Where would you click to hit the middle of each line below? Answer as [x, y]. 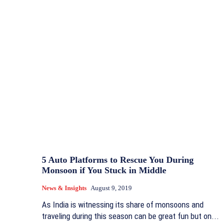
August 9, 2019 [111, 188]
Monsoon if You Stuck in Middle [104, 170]
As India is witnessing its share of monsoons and [123, 205]
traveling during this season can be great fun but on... [130, 216]
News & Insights [64, 188]
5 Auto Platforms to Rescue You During [118, 160]
